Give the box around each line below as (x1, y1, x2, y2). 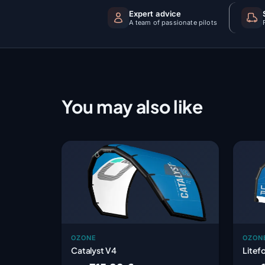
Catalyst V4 (71, 244, 117, 256)
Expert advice (128, 8, 182, 18)
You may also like (62, 95, 203, 118)
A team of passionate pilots (128, 18, 217, 27)
